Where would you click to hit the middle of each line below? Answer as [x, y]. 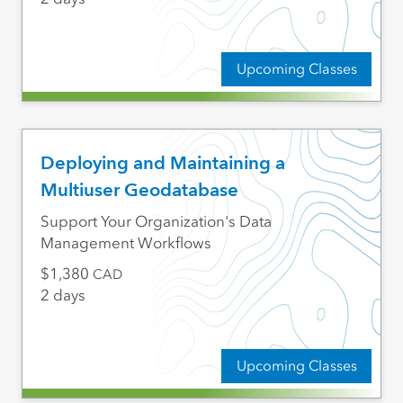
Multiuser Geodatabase [139, 190]
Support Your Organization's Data [156, 222]
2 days [63, 296]
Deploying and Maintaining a [162, 163]
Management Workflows [125, 243]
